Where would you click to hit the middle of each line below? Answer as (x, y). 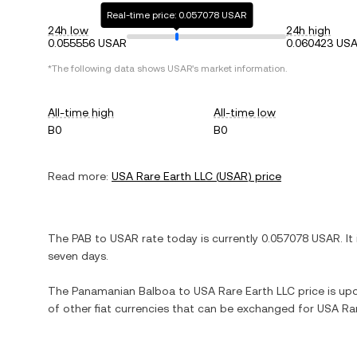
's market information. (239, 69)
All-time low (245, 112)
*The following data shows (108, 69)
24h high (308, 30)
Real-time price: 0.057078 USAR (177, 15)
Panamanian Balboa (124, 291)
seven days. (78, 256)
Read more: (78, 176)
